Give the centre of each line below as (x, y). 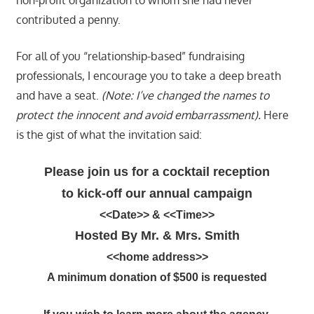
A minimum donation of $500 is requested (157, 277)
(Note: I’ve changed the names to (185, 95)
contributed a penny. (68, 19)
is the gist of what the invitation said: (109, 134)
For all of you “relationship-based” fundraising (130, 56)
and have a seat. (59, 95)
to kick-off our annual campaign (157, 193)
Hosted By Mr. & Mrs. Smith (157, 235)
